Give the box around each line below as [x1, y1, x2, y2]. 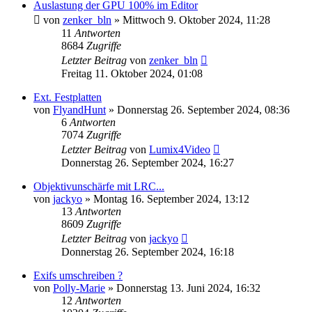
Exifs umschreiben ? [33, 269, 123, 281]
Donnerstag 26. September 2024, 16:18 [61, 245, 234, 258]
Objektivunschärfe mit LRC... [33, 180, 164, 192]
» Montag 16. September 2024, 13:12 [82, 192, 249, 205]
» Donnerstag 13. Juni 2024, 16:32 [105, 281, 260, 294]
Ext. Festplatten [33, 91, 102, 103]
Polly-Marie [53, 281, 105, 294]
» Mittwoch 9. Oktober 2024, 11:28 [111, 13, 270, 26]
